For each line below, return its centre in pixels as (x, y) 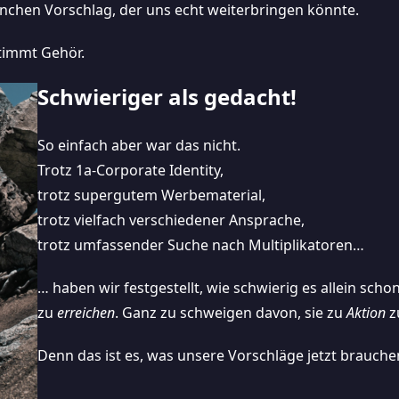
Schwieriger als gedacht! (167, 97)
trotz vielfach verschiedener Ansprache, (171, 220)
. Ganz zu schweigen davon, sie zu (230, 313)
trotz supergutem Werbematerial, (151, 195)
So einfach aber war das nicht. (138, 145)
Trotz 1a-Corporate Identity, (130, 170)
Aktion (366, 313)
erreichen (85, 313)
